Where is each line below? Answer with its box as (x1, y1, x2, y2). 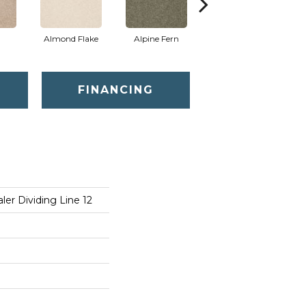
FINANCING (77, 83, 154, 96)
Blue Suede (220, 33, 263, 44)
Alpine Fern (133, 33, 179, 44)
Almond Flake (43, 33, 98, 44)
